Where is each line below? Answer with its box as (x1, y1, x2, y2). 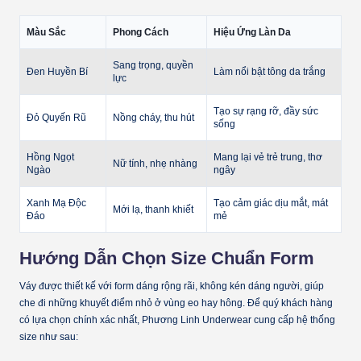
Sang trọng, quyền (113, 59, 193, 71)
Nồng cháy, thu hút (113, 111, 194, 123)
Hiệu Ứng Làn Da (214, 26, 291, 38)
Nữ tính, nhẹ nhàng (113, 157, 197, 169)
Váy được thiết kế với (19, 280, 114, 293)
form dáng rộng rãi (114, 280, 195, 293)
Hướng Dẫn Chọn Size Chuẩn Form (19, 247, 314, 268)
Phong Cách (113, 26, 168, 38)
